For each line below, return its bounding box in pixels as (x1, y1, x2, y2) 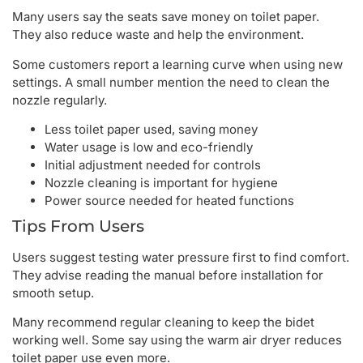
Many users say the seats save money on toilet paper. (12, 9, 319, 25)
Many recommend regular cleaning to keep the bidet (12, 314, 314, 331)
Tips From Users (12, 216, 144, 236)
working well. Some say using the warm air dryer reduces (12, 332, 342, 348)
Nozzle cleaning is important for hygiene (45, 174, 278, 190)
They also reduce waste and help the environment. (12, 27, 304, 43)
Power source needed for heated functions (45, 192, 294, 208)
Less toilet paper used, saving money (45, 121, 258, 137)
